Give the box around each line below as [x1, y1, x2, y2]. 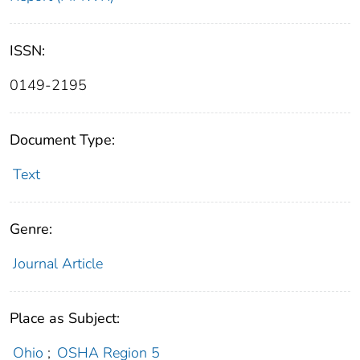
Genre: [10, 219, 52, 239]
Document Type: [10, 129, 115, 149]
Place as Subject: [10, 308, 120, 328]
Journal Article [12, 253, 103, 273]
